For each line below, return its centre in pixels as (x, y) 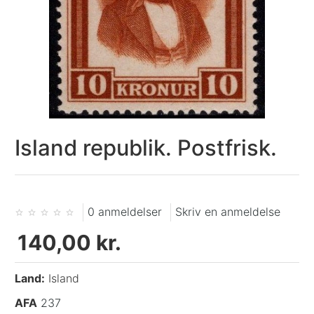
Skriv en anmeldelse (228, 212)
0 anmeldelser (125, 212)
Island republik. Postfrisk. (146, 148)
